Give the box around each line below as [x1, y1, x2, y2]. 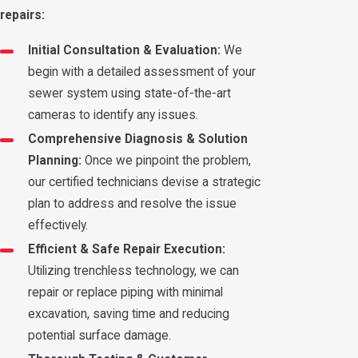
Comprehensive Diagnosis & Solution [27, 131, 248, 146]
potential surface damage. [27, 328, 171, 343]
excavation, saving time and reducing [27, 306, 229, 321]
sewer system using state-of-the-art [27, 86, 231, 101]
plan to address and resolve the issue [27, 196, 237, 211]
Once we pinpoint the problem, [81, 153, 251, 168]
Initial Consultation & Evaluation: [27, 42, 221, 58]
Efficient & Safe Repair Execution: [27, 241, 225, 257]
